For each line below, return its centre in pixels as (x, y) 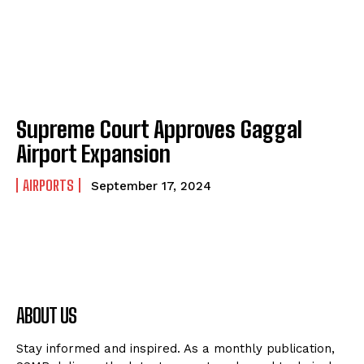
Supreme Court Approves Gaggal (159, 130)
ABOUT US (46, 316)
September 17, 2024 (151, 186)
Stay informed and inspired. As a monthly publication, (175, 349)
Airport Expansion (93, 154)
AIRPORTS (48, 186)
